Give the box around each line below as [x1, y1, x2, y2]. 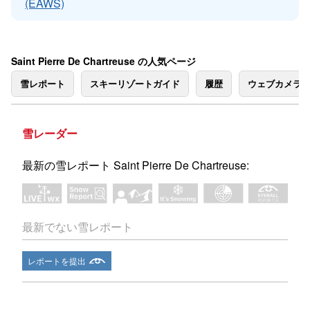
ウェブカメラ [248, 77, 302, 90]
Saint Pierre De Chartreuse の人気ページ [11, 54, 196, 68]
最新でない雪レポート [22, 219, 133, 235]
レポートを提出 [28, 255, 86, 267]
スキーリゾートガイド [90, 77, 180, 90]
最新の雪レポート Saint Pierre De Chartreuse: [22, 157, 249, 173]
